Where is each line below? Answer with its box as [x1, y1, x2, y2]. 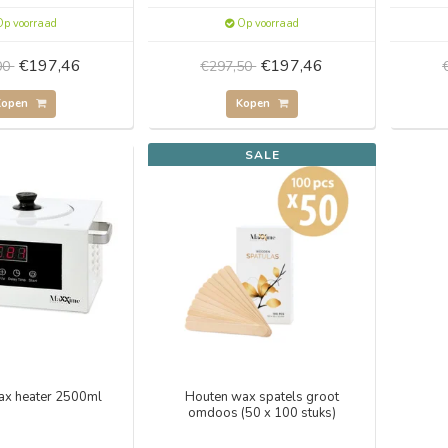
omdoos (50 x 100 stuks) [187, 404, 336, 423]
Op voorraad [233, 15, 299, 31]
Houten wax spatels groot [184, 388, 339, 407]
